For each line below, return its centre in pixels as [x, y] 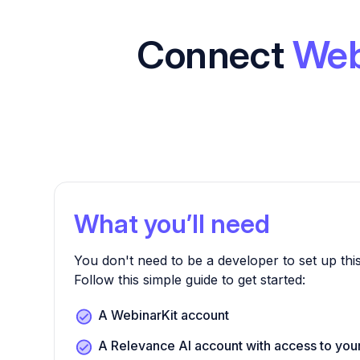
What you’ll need [172, 224]
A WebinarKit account [164, 315]
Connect [214, 54]
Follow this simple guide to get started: [190, 280]
